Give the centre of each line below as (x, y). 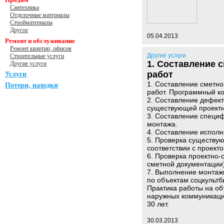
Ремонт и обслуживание (40, 41)
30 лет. (158, 204)
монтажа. (162, 124)
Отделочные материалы (40, 15)
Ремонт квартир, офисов (41, 48)
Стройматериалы (31, 22)
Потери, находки (31, 85)
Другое (19, 30)
